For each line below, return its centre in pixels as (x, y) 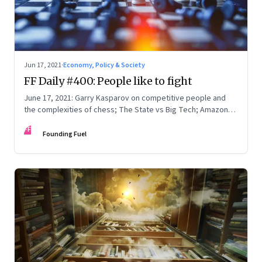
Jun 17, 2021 (43, 65)
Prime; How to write (58, 121)
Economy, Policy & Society (104, 65)
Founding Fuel (65, 134)
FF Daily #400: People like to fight (108, 81)
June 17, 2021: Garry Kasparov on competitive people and (125, 98)
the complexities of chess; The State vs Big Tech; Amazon (126, 110)
